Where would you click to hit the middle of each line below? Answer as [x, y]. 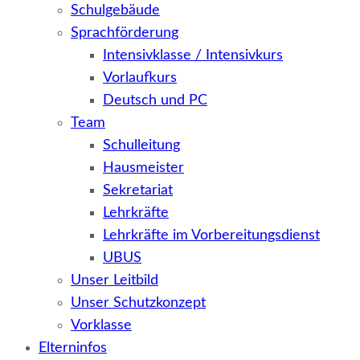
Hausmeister [143, 168]
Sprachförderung [125, 33]
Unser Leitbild [115, 280]
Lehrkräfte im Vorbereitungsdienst [211, 235]
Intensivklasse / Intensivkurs [193, 55]
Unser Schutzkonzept [138, 303]
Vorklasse [101, 325]
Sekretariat [138, 190]
